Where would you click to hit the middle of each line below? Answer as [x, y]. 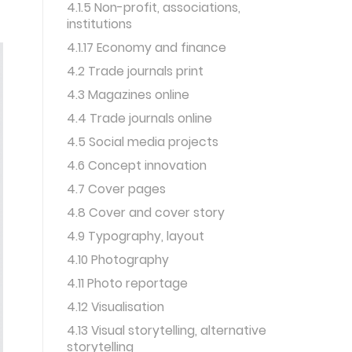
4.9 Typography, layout [136, 236]
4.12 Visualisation [116, 307]
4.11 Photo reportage [128, 283]
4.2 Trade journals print [136, 71]
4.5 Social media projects [143, 142]
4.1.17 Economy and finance [147, 48]
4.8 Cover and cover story [146, 213]
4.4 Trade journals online [140, 118]
